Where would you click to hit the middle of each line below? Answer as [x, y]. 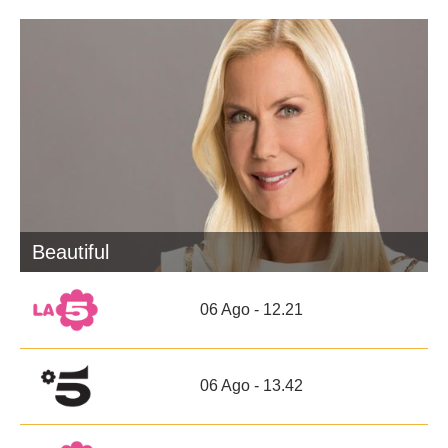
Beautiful [70, 251]
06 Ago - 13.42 [251, 385]
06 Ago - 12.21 [251, 309]
